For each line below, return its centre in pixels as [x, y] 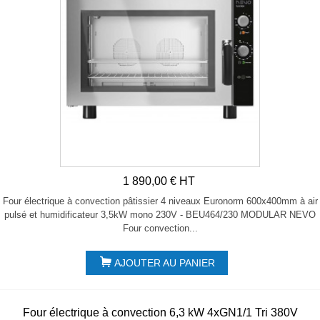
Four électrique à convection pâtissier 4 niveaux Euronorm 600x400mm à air [160, 201]
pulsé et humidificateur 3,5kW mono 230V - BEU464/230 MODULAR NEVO [160, 214]
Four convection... [160, 228]
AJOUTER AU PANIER [164, 263]
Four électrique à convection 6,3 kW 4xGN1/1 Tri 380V [160, 312]
